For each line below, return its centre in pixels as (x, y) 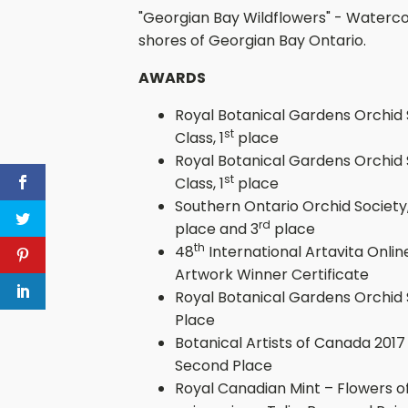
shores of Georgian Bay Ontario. (252, 41)
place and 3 (217, 229)
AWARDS (172, 78)
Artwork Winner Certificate (272, 275)
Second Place (224, 366)
